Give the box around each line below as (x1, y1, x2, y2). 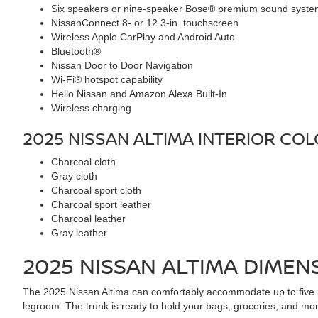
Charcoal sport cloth (51, 185, 141, 196)
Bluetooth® (51, 45, 101, 57)
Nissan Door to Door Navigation (51, 60, 193, 71)
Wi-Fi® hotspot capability (51, 74, 163, 85)
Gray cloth (51, 170, 97, 182)
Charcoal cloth (51, 156, 116, 168)
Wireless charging (51, 102, 131, 114)
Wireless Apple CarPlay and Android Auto (51, 31, 235, 43)
